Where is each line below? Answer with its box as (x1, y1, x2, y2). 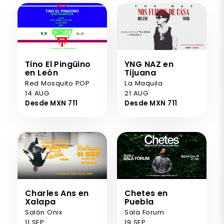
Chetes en (124, 187, 168, 199)
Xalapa (25, 196, 56, 208)
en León (25, 67, 58, 79)
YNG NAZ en (124, 58, 174, 70)
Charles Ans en (25, 187, 89, 199)
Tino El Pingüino (25, 58, 91, 70)
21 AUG (124, 88, 148, 98)
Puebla (124, 196, 154, 208)
